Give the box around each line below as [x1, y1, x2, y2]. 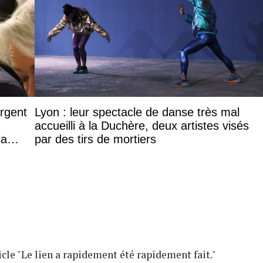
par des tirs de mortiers [35, 132, 156, 146]
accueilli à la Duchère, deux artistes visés [35, 119, 249, 132]
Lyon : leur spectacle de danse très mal [35, 105, 240, 119]
